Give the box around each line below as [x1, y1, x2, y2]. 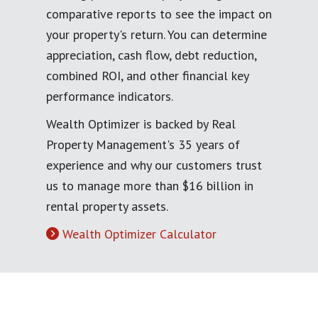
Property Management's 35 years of [46, 136, 240, 153]
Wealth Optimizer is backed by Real [46, 115, 236, 132]
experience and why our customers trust [46, 156, 262, 173]
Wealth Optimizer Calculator [62, 225, 216, 242]
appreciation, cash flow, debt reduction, [46, 46, 256, 63]
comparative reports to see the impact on [46, 5, 272, 22]
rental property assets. [46, 197, 168, 214]
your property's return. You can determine [46, 26, 267, 43]
